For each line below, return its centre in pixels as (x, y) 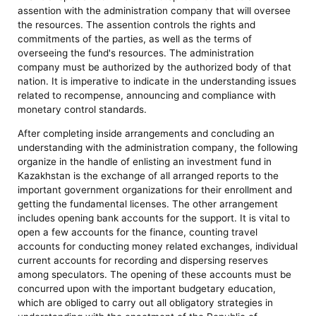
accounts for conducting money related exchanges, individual (158, 246)
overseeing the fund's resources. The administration (136, 53)
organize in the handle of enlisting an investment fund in (145, 161)
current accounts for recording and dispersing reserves (143, 260)
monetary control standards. (83, 110)
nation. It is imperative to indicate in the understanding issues (157, 81)
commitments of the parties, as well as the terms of (135, 39)
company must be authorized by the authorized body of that (155, 67)
